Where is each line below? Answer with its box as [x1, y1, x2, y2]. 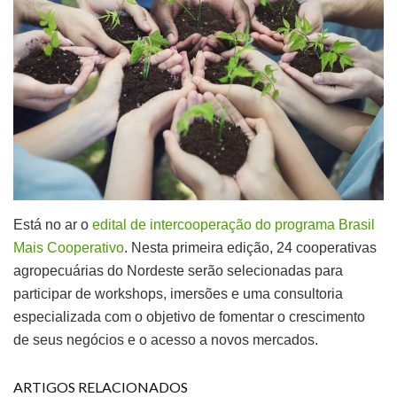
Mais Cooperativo [13, 239, 124, 255]
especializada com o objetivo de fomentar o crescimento [13, 308, 365, 324]
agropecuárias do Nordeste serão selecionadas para [13, 262, 343, 278]
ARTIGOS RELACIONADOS [13, 378, 188, 395]
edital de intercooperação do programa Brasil [92, 216, 375, 232]
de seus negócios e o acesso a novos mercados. [13, 331, 318, 347]
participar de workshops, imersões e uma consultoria [13, 285, 343, 301]
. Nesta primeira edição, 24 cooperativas [124, 239, 377, 255]
